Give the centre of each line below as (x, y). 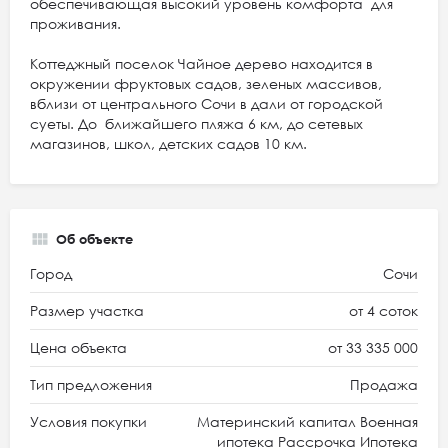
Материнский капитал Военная (307, 421)
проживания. (75, 23)
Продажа (384, 384)
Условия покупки (88, 421)
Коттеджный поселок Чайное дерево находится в (201, 63)
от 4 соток (383, 310)
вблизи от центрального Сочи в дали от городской (206, 103)
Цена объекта (78, 347)
